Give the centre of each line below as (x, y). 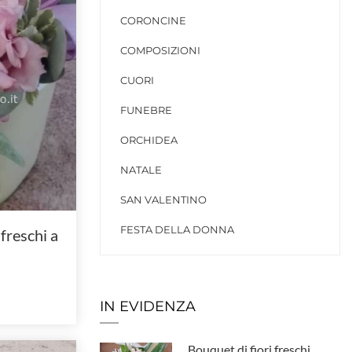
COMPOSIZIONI (160, 50)
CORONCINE (153, 20)
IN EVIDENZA (148, 306)
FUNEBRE (146, 110)
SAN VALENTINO (163, 200)
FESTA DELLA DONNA (177, 229)
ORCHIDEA (149, 140)
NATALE (141, 170)
